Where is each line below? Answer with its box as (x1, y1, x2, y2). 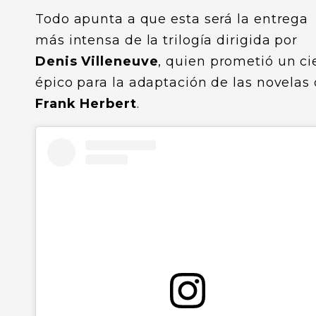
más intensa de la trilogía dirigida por (35, 32, 298, 48)
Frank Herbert (35, 96, 137, 111)
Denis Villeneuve (35, 54, 159, 69)
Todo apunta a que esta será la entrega (35, 11, 309, 27)
